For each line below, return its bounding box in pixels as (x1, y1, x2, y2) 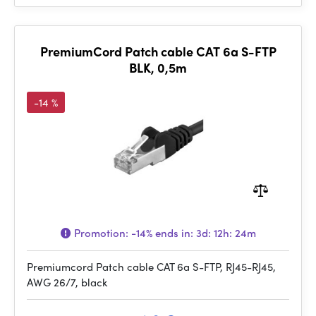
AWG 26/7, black (27, 274, 107, 290)
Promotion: (71, 225, 131, 241)
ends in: (152, 225, 196, 241)
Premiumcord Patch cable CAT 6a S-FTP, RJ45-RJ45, (27, 259, 276, 274)
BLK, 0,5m (129, 59, 187, 76)
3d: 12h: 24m (195, 225, 256, 241)
